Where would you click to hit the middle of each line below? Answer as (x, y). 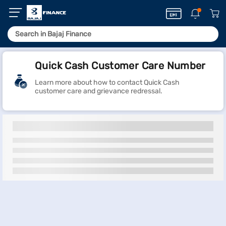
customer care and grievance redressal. (99, 91)
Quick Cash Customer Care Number (120, 66)
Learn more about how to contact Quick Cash (107, 82)
